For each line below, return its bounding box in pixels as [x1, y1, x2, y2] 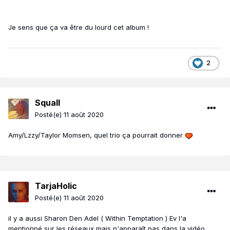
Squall [35, 98, 60, 108]
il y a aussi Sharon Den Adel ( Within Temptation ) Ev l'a [8, 214, 186, 223]
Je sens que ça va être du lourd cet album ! [8, 23, 149, 32]
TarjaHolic [35, 181, 77, 191]
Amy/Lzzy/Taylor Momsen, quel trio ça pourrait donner [8, 131, 185, 140]
